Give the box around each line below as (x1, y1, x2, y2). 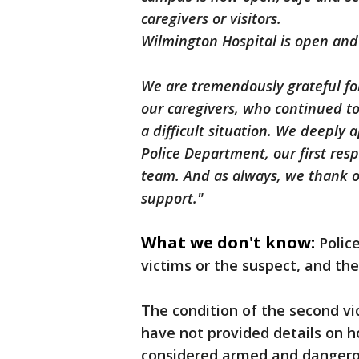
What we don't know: (141, 232, 315, 254)
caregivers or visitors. (141, 9, 281, 29)
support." (141, 188, 204, 208)
